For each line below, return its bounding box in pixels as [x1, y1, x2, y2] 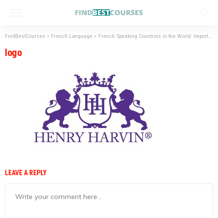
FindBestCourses [5, 33, 45, 39]
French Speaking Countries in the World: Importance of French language [98, 33, 208, 39]
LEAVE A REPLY [5, 169, 48, 177]
